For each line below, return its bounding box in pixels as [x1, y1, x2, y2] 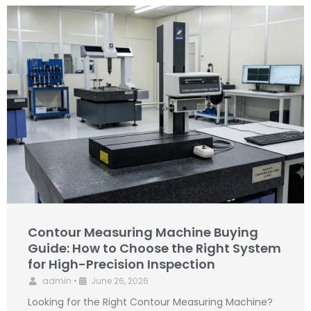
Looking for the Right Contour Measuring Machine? [28, 294, 273, 309]
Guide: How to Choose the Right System [28, 239, 281, 257]
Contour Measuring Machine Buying [28, 223, 258, 241]
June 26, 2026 [91, 274, 149, 287]
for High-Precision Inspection [28, 255, 215, 273]
